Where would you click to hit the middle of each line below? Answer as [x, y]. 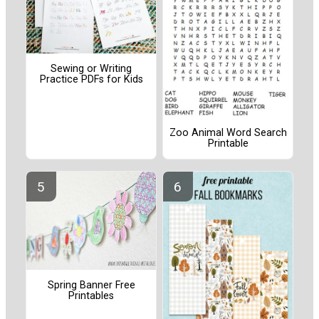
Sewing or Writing [91, 69]
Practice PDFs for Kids [91, 80]
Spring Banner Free [91, 285]
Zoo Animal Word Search [228, 132]
